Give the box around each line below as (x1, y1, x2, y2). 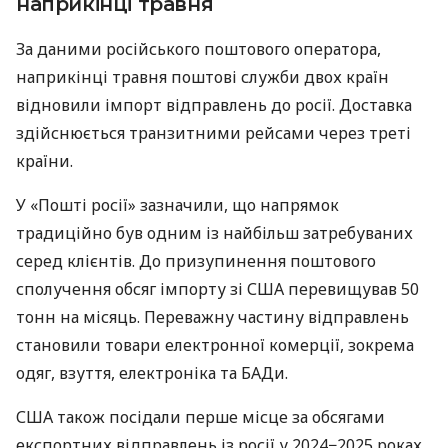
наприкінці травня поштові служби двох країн (16, 66, 389, 89)
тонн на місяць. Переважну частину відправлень (16, 306, 409, 329)
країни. (16, 150, 73, 173)
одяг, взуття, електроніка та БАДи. (16, 362, 288, 385)
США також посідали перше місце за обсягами (16, 406, 385, 429)
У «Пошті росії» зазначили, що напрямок (16, 194, 339, 217)
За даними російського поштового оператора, (16, 38, 381, 61)
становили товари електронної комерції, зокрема (16, 334, 414, 357)
